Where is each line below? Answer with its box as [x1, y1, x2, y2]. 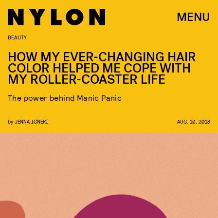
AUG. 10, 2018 [177, 118, 210, 125]
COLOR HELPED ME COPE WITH [8, 60, 191, 77]
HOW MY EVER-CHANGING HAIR [8, 49, 196, 66]
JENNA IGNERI [15, 118, 48, 125]
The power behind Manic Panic [8, 93, 122, 102]
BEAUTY [8, 34, 27, 40]
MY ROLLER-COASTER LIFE [8, 71, 165, 88]
